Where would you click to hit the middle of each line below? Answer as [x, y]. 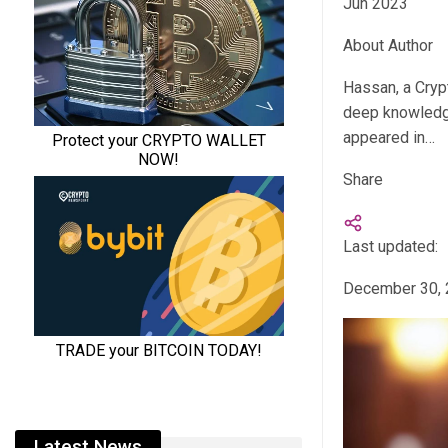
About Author [387, 46]
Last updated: [392, 247]
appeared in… [388, 138]
